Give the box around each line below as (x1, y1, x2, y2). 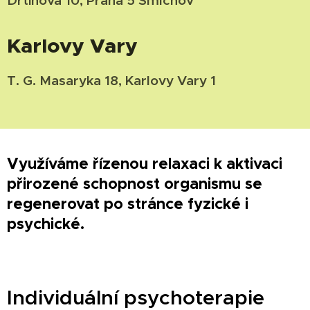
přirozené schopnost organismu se (7, 173, 262, 193)
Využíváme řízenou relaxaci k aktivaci (7, 153, 282, 173)
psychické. (7, 213, 89, 233)
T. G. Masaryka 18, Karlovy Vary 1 (7, 71, 216, 89)
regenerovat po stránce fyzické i (7, 193, 248, 213)
